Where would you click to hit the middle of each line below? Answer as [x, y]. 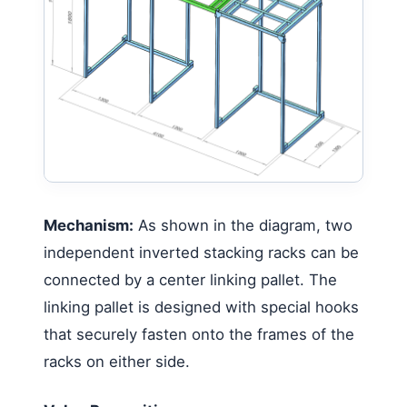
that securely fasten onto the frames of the [199, 334]
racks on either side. [117, 361]
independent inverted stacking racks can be [201, 252]
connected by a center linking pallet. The [190, 279]
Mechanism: [89, 225]
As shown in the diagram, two [243, 225]
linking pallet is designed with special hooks [201, 307]
